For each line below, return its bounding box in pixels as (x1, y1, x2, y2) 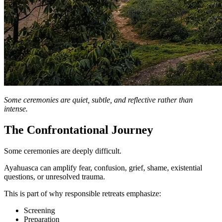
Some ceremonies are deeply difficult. (4, 146, 121, 155)
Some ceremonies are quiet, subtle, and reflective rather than (4, 96, 193, 105)
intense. (4, 105, 28, 113)
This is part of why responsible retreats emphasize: (4, 189, 161, 198)
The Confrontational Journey (4, 123, 153, 136)
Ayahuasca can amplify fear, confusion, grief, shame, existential (4, 163, 202, 172)
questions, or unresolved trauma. (4, 172, 105, 181)
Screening (24, 206, 55, 215)
